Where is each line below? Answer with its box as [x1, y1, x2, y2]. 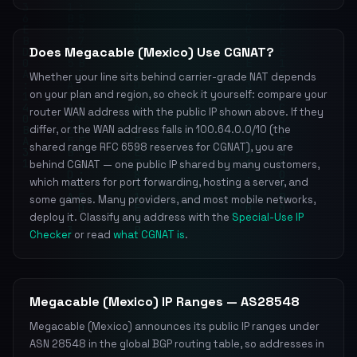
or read [72, 228, 113, 241]
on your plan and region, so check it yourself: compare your [29, 88, 328, 101]
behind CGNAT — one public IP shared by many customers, [29, 158, 320, 171]
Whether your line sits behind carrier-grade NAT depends [29, 70, 316, 84]
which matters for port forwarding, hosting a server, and [29, 175, 308, 189]
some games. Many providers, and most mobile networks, [29, 193, 316, 206]
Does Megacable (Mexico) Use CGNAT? [29, 44, 274, 61]
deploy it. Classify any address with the [29, 210, 232, 224]
